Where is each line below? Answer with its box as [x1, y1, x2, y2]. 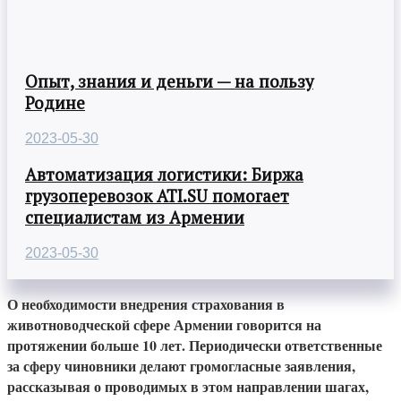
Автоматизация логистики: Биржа [25, 163, 303, 185]
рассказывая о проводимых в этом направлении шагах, [7, 375, 369, 397]
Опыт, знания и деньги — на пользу [25, 71, 313, 93]
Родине [25, 92, 85, 115]
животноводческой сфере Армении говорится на [7, 313, 321, 335]
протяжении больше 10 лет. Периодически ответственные [7, 334, 382, 355]
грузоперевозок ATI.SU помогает [25, 184, 289, 207]
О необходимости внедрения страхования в [7, 293, 285, 314]
